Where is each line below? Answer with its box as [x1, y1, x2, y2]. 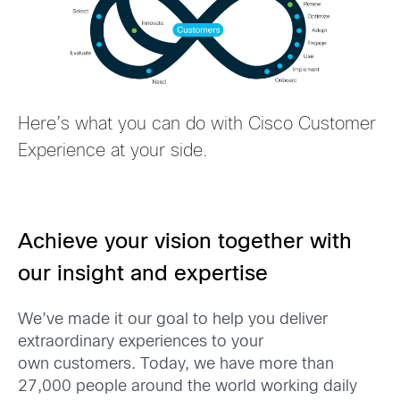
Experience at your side [18, 142, 203, 160]
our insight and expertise [18, 264, 268, 285]
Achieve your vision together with [18, 232, 352, 253]
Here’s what [18, 115, 118, 133]
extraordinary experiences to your [18, 335, 263, 351]
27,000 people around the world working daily [18, 379, 357, 396]
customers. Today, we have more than [54, 357, 334, 373]
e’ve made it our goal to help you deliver [33, 312, 328, 329]
